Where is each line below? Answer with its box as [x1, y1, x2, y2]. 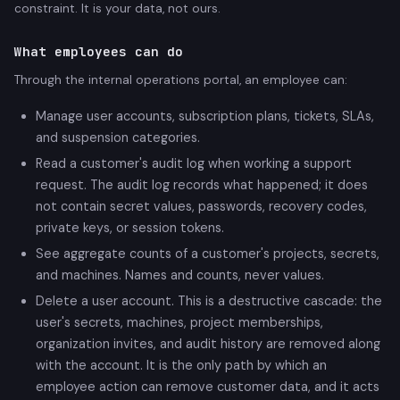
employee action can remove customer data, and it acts [36, 378, 379, 395]
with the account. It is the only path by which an [36, 356, 327, 373]
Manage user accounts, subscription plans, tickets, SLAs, [36, 108, 374, 125]
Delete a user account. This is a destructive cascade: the [36, 292, 382, 309]
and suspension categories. [36, 129, 200, 146]
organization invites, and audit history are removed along [36, 335, 380, 352]
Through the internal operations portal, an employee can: [14, 72, 347, 88]
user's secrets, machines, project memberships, [36, 313, 323, 330]
